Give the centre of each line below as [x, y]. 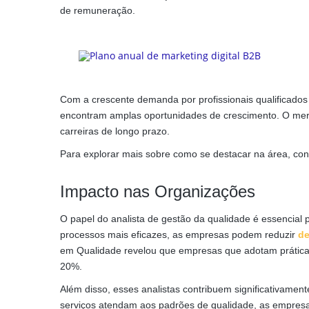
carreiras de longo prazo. [115, 131]
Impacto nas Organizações [158, 192]
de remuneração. [98, 10]
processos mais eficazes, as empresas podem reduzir [179, 235]
